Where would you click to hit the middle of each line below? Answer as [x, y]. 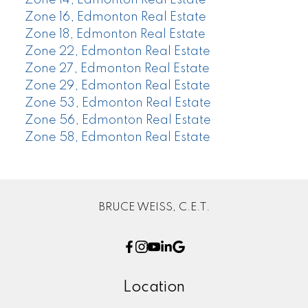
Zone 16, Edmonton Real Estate [115, 18]
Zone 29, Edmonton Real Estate [117, 86]
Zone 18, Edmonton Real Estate [115, 35]
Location [154, 288]
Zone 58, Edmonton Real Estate [117, 138]
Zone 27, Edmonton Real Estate [117, 69]
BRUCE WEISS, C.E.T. [154, 207]
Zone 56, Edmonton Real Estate [118, 121]
